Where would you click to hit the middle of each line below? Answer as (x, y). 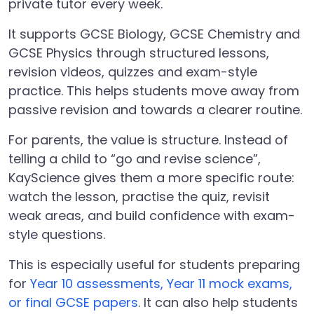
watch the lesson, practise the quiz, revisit (139, 197)
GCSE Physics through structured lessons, (139, 53)
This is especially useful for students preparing (154, 265)
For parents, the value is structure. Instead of (148, 140)
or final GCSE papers (73, 302)
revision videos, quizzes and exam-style (133, 72)
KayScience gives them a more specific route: (151, 178)
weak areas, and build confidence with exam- (152, 216)
